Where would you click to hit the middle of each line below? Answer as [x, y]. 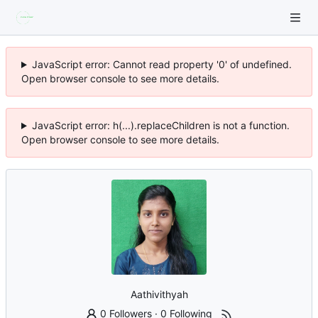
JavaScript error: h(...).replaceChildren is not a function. [160, 125]
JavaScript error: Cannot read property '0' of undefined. [161, 64]
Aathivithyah [159, 294]
